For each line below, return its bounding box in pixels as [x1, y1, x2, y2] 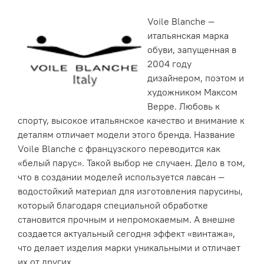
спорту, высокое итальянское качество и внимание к [18, 114, 245, 126]
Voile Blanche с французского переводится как [18, 142, 220, 154]
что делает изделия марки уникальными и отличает [18, 241, 240, 253]
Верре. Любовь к [147, 100, 220, 112]
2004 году [147, 57, 192, 70]
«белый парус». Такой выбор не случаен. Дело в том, [18, 156, 245, 169]
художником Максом [147, 85, 237, 98]
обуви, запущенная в [147, 43, 236, 55]
